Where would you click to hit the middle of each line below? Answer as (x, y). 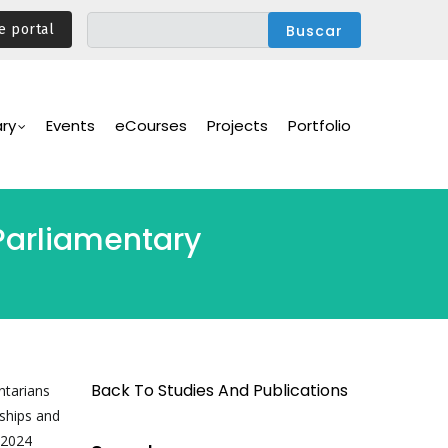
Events (70, 125)
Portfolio (319, 125)
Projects (237, 125)
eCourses (151, 125)
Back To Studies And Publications (219, 391)
